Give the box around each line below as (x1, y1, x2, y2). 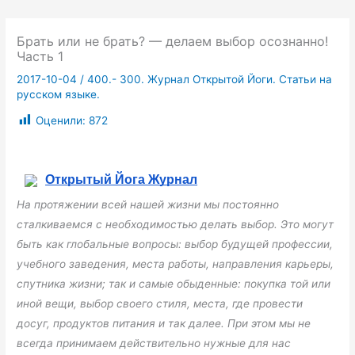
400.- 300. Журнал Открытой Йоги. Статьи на (87, 73, 333, 86)
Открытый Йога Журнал (45, 172, 198, 186)
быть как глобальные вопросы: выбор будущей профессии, (17, 237, 334, 250)
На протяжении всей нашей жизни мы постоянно (17, 197, 280, 211)
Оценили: (36, 113, 86, 127)
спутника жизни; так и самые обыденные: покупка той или (17, 277, 331, 290)
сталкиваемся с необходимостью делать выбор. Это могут (17, 217, 334, 231)
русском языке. (17, 88, 101, 101)
